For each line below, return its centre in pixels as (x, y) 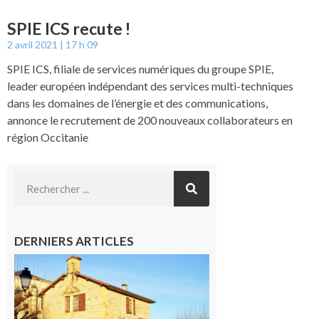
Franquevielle (249, 261)
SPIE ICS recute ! (69, 29)
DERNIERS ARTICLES (74, 241)
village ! (235, 288)
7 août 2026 (239, 300)
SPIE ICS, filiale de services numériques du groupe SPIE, (140, 69)
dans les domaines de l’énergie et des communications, (137, 103)
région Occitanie (48, 137)
